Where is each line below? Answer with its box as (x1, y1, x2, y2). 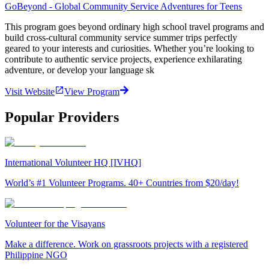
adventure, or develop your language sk (5, 64, 154, 75)
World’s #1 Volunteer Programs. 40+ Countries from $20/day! (5, 178, 239, 189)
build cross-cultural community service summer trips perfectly (5, 32, 237, 43)
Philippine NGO (5, 250, 67, 261)
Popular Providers (5, 109, 119, 125)
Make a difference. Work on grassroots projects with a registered (5, 239, 248, 250)
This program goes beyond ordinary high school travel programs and (5, 21, 264, 32)
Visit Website (5, 86, 55, 97)
